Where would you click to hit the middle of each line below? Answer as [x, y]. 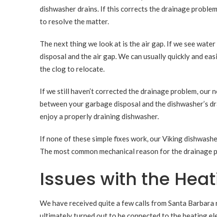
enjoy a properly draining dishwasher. [99, 116]
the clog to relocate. [72, 69]
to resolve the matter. [74, 21]
